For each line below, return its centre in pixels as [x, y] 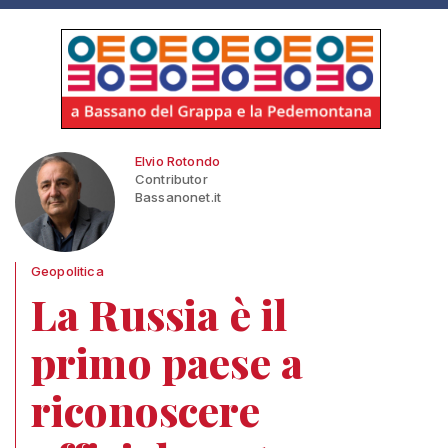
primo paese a [167, 362]
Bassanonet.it [178, 197]
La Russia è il [159, 314]
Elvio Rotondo [178, 161]
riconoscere [145, 410]
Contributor [171, 179]
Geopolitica [67, 271]
